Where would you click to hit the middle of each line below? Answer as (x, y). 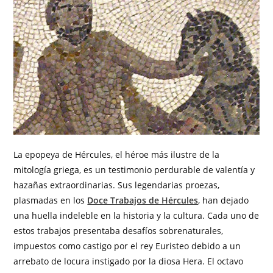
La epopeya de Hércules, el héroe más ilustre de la (117, 154)
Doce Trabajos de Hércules (143, 200)
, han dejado (224, 200)
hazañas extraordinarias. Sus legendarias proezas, (117, 185)
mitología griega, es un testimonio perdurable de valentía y (134, 169)
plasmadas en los (51, 200)
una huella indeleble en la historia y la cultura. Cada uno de (136, 215)
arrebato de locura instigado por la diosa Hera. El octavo (129, 261)
